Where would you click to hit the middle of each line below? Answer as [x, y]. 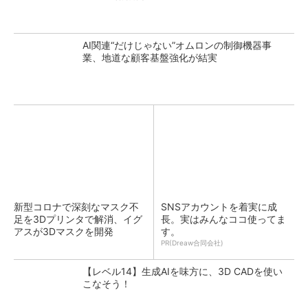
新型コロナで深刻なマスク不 [76, 207]
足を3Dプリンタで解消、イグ [78, 219]
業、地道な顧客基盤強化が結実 [150, 57]
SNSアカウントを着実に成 [219, 207]
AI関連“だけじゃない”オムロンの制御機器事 [177, 45]
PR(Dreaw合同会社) [192, 243]
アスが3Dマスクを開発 [64, 231]
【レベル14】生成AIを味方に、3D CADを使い [183, 271]
